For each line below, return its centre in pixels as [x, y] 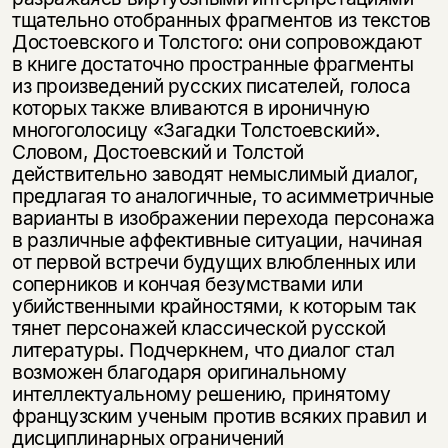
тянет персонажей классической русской [198, 327]
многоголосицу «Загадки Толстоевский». [196, 129]
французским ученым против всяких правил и [219, 415]
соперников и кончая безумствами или [187, 283]
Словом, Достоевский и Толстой [157, 151]
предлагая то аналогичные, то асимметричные [222, 195]
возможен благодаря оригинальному [179, 371]
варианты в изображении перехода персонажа [223, 217]
